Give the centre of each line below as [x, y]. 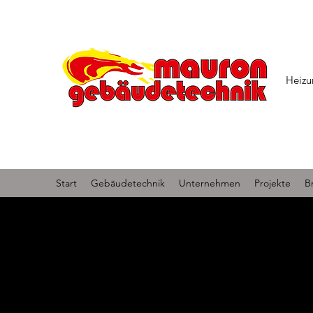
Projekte [272, 183]
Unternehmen [210, 183]
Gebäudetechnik [128, 183]
